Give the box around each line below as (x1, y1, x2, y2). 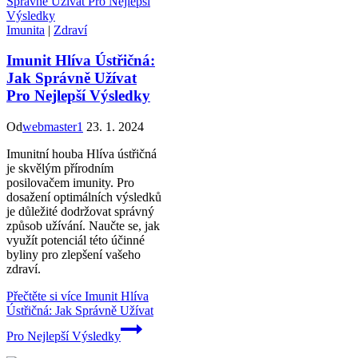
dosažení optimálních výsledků (6, 190, 161, 205)
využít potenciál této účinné (6, 233, 145, 248)
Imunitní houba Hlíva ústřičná (6, 147, 157, 161)
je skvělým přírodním (6, 161, 113, 176)
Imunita (6, 22, 45, 37)
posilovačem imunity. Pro (6, 176, 134, 190)
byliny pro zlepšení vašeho (6, 248, 141, 262)
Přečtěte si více (6, 289, 82, 304)
